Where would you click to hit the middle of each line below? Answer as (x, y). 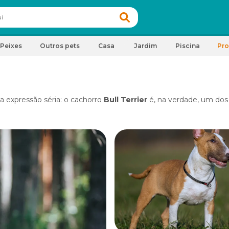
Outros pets (60, 46)
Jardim (145, 46)
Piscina (188, 46)
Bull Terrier (125, 100)
